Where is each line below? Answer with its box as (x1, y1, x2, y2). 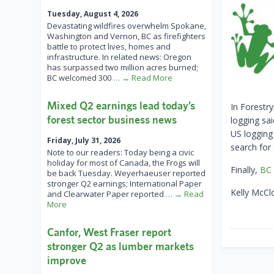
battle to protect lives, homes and (47, 41, 171, 53)
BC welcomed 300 (47, 72, 113, 84)
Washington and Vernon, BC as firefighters (47, 31, 206, 42)
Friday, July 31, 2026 (47, 135, 120, 146)
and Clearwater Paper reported (47, 188, 166, 200)
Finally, (231, 164, 260, 176)
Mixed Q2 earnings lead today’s (47, 99, 195, 113)
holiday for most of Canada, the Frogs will (47, 157, 200, 169)
